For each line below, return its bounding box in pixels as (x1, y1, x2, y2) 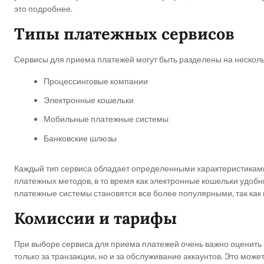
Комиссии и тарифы (14, 207, 177, 228)
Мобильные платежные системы (44, 114, 169, 124)
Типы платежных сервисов (14, 24, 235, 44)
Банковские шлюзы (44, 133, 117, 143)
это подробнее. (14, 4, 72, 14)
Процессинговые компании (44, 76, 148, 86)
